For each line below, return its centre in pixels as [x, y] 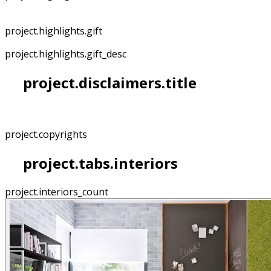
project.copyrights [46, 134]
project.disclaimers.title [108, 83]
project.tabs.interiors [99, 163]
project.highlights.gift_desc [66, 54]
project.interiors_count [57, 191]
